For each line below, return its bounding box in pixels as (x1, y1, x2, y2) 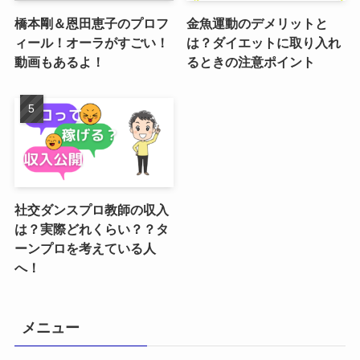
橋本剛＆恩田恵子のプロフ (14, 16, 169, 31)
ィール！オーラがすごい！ (14, 35, 169, 51)
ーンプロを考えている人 (14, 241, 156, 256)
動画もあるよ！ (14, 55, 104, 70)
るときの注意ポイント (186, 55, 316, 70)
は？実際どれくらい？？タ (14, 222, 169, 237)
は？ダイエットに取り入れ (186, 35, 342, 51)
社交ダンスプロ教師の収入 (14, 202, 169, 218)
